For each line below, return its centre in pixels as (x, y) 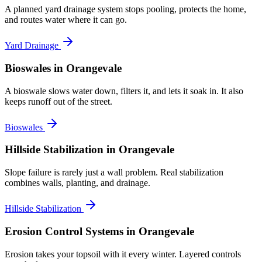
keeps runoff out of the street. (58, 101)
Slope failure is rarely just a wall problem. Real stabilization (114, 173)
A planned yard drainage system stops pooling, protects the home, (125, 9)
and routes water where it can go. (66, 20)
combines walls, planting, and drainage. (77, 183)
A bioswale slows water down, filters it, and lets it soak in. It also (124, 91)
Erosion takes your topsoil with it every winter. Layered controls (123, 254)
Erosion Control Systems (64, 231)
